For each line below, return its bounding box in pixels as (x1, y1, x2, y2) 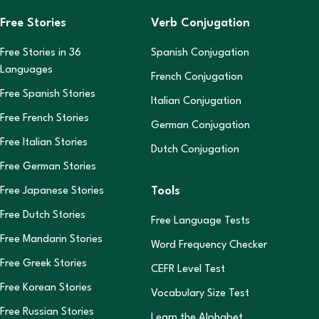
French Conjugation (151, 72, 243, 83)
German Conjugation (151, 120, 250, 131)
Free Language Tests (151, 216, 250, 226)
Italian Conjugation (151, 96, 241, 107)
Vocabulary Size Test (151, 288, 249, 299)
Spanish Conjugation (151, 48, 249, 58)
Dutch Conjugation (151, 145, 239, 155)
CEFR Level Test (151, 264, 225, 275)
